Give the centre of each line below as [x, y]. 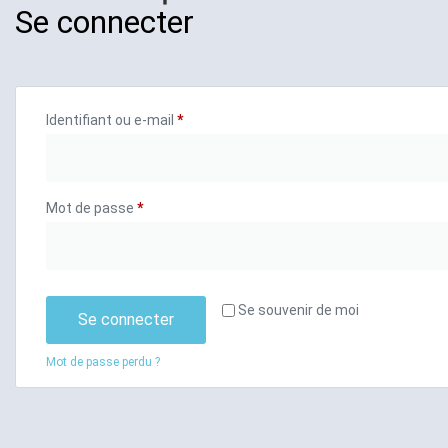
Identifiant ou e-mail [111, 119]
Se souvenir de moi [298, 309]
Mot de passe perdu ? [103, 361]
